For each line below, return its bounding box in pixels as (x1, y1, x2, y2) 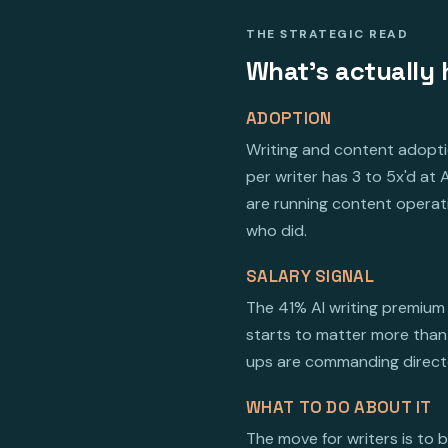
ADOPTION (246, 107, 332, 130)
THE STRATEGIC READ (246, 26, 408, 43)
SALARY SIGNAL (246, 265, 374, 288)
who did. (246, 220, 307, 242)
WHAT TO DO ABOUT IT (246, 396, 432, 419)
